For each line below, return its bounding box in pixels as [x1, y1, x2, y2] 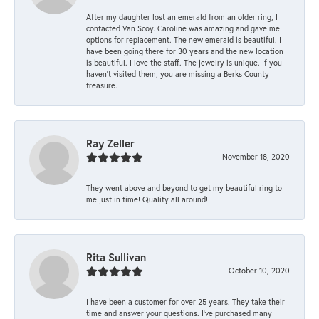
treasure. [86, 79, 117, 90]
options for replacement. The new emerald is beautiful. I [86, 33, 281, 45]
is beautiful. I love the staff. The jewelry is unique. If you [86, 56, 282, 68]
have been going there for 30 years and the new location [86, 45, 283, 56]
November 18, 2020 [222, 150, 290, 162]
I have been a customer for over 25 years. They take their [86, 296, 285, 307]
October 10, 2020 [229, 264, 290, 276]
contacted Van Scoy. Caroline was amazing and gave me [86, 22, 280, 33]
